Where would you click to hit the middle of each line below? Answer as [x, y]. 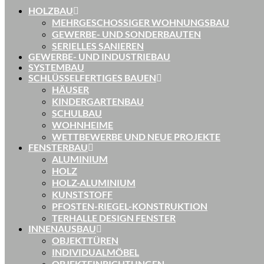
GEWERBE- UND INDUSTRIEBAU [99, 56]
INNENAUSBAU [62, 228]
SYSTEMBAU [56, 67]
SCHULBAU [77, 113]
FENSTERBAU [58, 147]
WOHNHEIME [82, 125]
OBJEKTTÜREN [85, 240]
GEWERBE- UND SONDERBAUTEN [126, 34]
